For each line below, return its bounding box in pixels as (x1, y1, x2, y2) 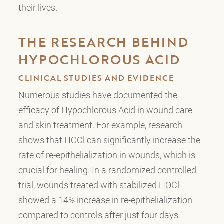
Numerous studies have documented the (18, 89, 177, 101)
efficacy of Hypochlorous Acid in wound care (18, 104, 192, 116)
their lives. (18, 1, 57, 14)
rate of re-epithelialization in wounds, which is (18, 149, 195, 161)
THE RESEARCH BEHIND (18, 32, 189, 52)
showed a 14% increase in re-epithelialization (18, 194, 192, 206)
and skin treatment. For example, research (18, 119, 182, 131)
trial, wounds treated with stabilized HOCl (18, 179, 179, 191)
